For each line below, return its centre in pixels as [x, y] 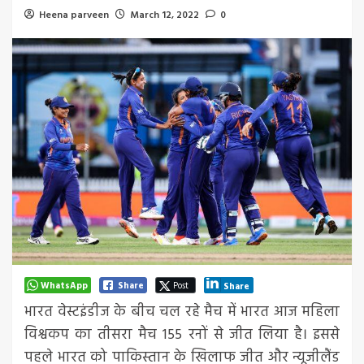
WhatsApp [64, 286]
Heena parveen [74, 16]
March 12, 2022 [165, 16]
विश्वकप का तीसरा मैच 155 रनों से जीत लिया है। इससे [182, 335]
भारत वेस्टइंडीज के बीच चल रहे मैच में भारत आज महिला [182, 312]
